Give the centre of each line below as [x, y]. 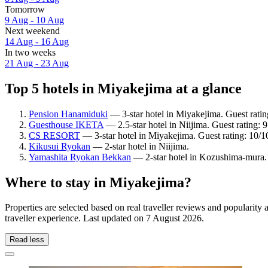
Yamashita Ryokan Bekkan [80, 157]
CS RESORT [54, 135]
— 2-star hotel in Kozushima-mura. [199, 157]
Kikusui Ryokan [60, 146]
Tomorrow [25, 9]
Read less [27, 240]
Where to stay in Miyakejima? [98, 182]
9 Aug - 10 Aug [34, 20]
